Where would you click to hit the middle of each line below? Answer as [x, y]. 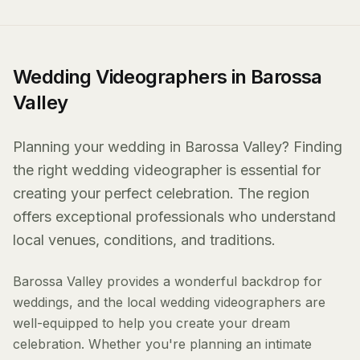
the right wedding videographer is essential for [167, 170]
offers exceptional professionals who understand [174, 217]
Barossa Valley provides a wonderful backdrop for [168, 281]
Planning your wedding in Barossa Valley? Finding [178, 147]
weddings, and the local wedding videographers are [169, 302]
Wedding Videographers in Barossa [168, 77]
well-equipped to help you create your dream [151, 323]
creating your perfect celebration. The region [161, 193]
